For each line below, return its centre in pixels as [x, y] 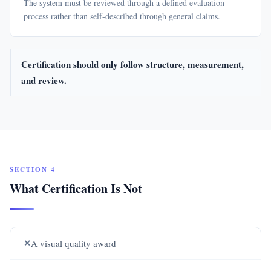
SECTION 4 [33, 169]
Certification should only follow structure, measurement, [132, 64]
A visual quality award [73, 243]
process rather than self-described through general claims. [122, 16]
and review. [44, 80]
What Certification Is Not [76, 188]
